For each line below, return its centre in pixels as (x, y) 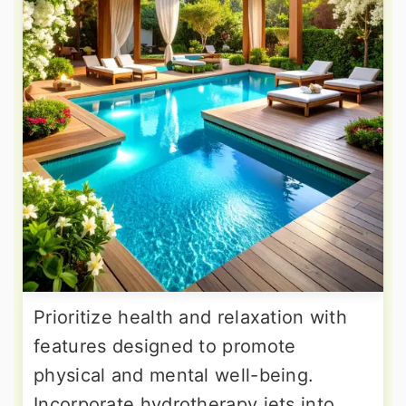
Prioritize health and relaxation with (191, 318)
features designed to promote (165, 347)
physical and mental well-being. (174, 376)
